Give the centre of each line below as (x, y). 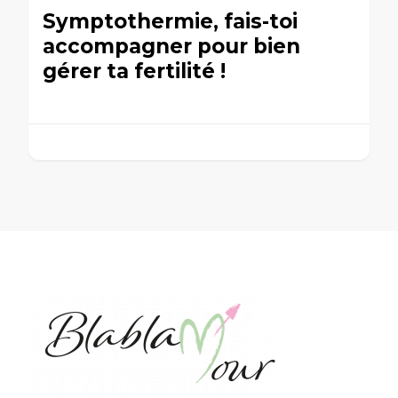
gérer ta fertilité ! (134, 71)
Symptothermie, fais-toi (170, 21)
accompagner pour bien (171, 46)
